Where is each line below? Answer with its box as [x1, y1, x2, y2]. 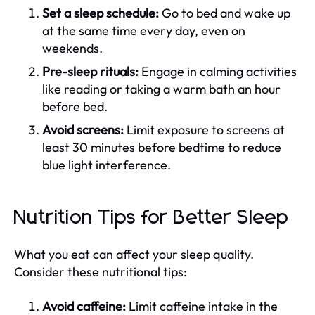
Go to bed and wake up [159, 4, 290, 21]
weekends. [42, 39, 103, 56]
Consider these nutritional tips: [14, 263, 187, 280]
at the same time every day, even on [42, 22, 245, 39]
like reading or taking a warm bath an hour [42, 80, 281, 97]
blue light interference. [42, 156, 171, 173]
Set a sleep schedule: [42, 4, 159, 21]
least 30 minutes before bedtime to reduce [42, 139, 281, 155]
